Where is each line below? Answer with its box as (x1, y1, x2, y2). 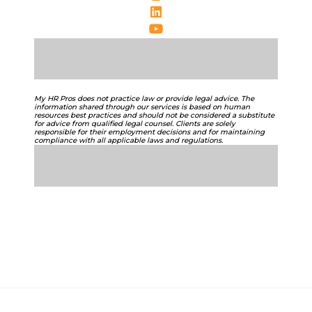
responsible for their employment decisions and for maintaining (34, 127, 265, 137)
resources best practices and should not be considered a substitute (34, 111, 275, 120)
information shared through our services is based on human (34, 102, 251, 112)
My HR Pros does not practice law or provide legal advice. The (34, 94, 255, 104)
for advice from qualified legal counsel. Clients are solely (34, 119, 236, 129)
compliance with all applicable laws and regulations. (34, 136, 224, 146)
